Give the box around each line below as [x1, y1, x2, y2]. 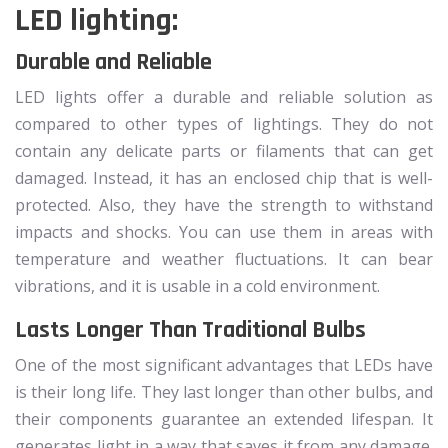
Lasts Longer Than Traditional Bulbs [15, 314, 366, 345]
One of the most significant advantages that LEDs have [15, 353, 433, 376]
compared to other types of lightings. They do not [15, 112, 433, 135]
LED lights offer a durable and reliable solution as [15, 85, 433, 108]
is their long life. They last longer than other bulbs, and [15, 380, 433, 403]
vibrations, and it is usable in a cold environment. [15, 274, 380, 297]
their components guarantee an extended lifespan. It [15, 407, 433, 430]
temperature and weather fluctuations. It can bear [15, 247, 433, 270]
